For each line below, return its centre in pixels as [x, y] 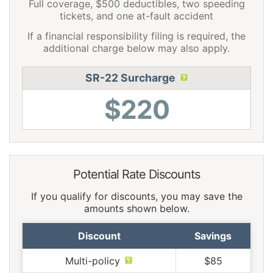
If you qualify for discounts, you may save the [136, 196]
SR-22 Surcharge [130, 77]
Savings [213, 236]
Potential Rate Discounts [136, 174]
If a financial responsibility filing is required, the [136, 36]
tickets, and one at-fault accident [136, 16]
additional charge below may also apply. [136, 48]
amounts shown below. [136, 208]
